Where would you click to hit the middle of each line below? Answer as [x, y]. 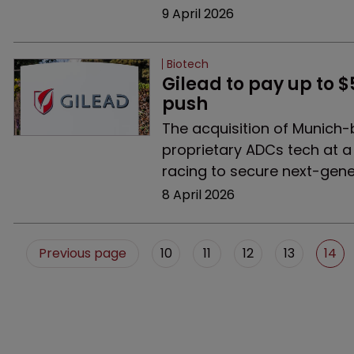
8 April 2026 [198, 195]
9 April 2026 [198, 14]
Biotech [187, 64]
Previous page [83, 253]
